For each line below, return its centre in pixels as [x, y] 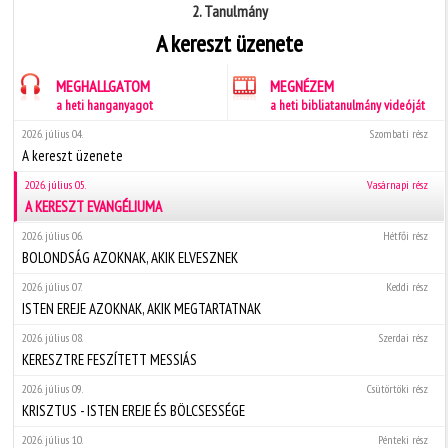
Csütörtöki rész [397, 388]
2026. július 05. [56, 184]
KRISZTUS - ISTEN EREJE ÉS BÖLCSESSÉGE [134, 410]
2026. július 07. [52, 286]
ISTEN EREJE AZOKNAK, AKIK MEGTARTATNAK [142, 308]
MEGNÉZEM [302, 85]
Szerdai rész [402, 337]
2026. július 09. [53, 388]
